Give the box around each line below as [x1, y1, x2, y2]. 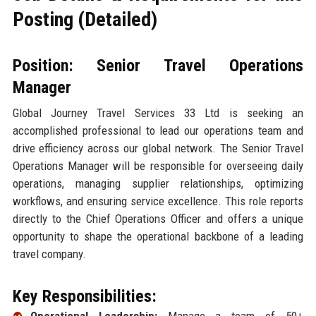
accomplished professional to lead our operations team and [12, 123, 304, 138]
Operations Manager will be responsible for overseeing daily [12, 159, 304, 174]
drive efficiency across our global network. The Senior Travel [12, 141, 304, 156]
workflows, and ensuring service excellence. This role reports [12, 194, 304, 209]
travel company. [12, 247, 86, 262]
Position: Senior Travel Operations [12, 56, 304, 76]
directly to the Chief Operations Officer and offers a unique [12, 212, 304, 226]
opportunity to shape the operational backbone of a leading [12, 229, 304, 244]
